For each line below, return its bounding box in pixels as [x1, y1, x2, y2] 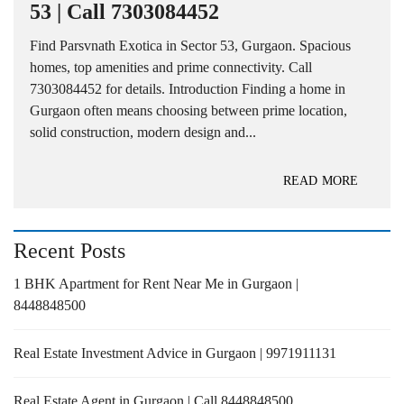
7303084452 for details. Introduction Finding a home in [30, 81, 345, 97]
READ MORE [283, 174, 358, 188]
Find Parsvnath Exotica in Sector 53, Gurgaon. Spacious [30, 38, 351, 54]
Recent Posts [14, 239, 125, 263]
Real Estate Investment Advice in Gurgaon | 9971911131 [14, 345, 336, 362]
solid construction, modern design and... [30, 124, 256, 141]
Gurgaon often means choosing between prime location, [30, 103, 347, 119]
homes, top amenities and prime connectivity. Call [30, 60, 312, 76]
